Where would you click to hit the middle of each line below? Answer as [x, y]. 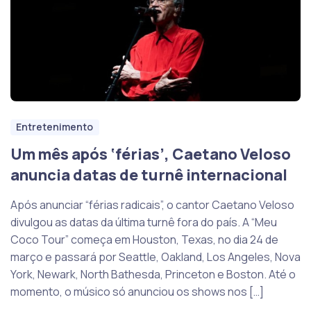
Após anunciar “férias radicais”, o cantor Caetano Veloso [152, 205]
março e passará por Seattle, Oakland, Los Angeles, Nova [155, 257]
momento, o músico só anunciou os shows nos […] [137, 292]
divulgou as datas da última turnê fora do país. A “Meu [144, 222]
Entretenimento [55, 127]
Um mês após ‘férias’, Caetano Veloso [151, 154]
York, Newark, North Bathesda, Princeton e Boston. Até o [153, 275]
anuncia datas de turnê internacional [149, 175]
